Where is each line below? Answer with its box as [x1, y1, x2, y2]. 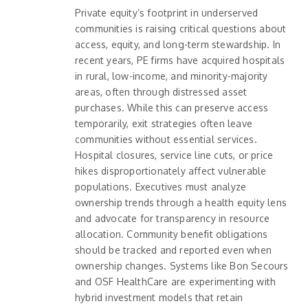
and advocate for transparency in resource [75, 212, 270, 224]
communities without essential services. [75, 133, 257, 145]
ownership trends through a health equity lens [75, 196, 287, 208]
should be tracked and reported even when [75, 243, 272, 256]
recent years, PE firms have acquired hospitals [75, 54, 285, 66]
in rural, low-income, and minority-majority [75, 69, 268, 82]
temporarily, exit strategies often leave [75, 117, 252, 129]
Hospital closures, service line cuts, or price [75, 148, 274, 161]
